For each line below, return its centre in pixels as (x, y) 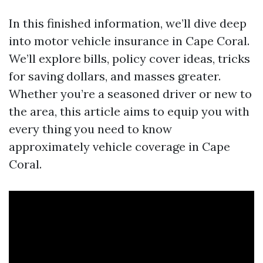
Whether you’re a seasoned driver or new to (130, 94)
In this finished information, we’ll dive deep (128, 23)
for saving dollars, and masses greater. (115, 76)
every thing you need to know (90, 129)
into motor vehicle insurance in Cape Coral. (129, 41)
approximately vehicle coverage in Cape (119, 146)
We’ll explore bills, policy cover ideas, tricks (129, 58)
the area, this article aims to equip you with (129, 111)
